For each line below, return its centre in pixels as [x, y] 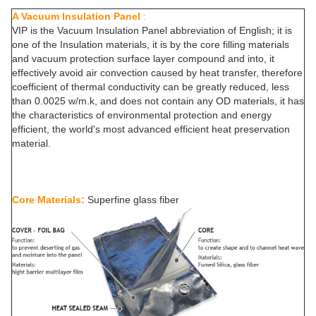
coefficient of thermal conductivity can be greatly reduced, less [151, 87]
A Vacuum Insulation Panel [76, 16]
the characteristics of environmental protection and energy [142, 115]
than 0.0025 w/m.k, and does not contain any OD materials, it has [158, 101]
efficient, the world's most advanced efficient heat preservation [151, 129]
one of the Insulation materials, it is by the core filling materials [151, 44]
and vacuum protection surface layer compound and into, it [143, 59]
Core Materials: [50, 200]
